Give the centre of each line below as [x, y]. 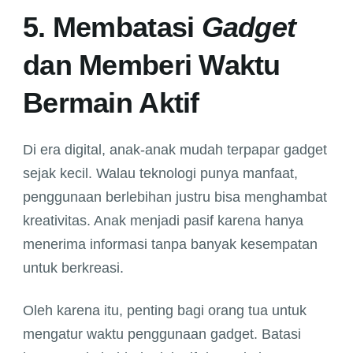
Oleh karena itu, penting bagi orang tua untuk [165, 311]
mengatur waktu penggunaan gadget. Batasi [162, 334]
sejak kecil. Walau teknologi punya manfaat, [160, 174]
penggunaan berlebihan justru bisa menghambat [175, 197]
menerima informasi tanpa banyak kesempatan [170, 245]
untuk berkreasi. [73, 268]
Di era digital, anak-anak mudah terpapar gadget [175, 150]
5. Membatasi [112, 28]
